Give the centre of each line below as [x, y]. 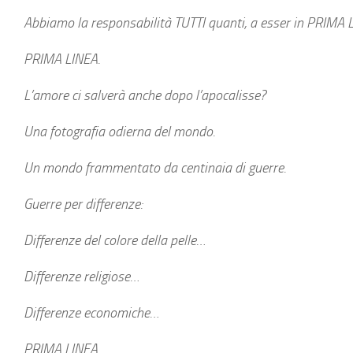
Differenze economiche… [91, 313]
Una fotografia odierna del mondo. [121, 132]
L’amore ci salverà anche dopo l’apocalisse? [145, 95]
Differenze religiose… [82, 277]
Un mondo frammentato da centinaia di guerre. [155, 168]
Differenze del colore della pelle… [115, 240]
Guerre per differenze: [83, 204]
